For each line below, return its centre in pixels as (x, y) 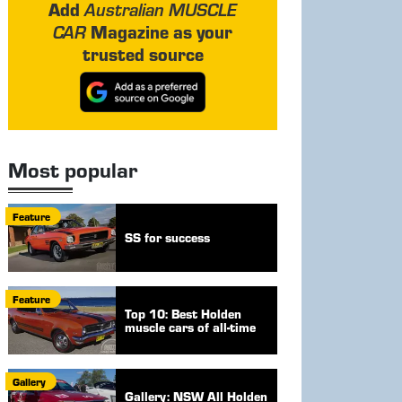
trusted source (143, 54)
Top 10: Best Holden (183, 313)
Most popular (73, 170)
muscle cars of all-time (190, 327)
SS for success (167, 238)
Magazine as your (159, 32)
